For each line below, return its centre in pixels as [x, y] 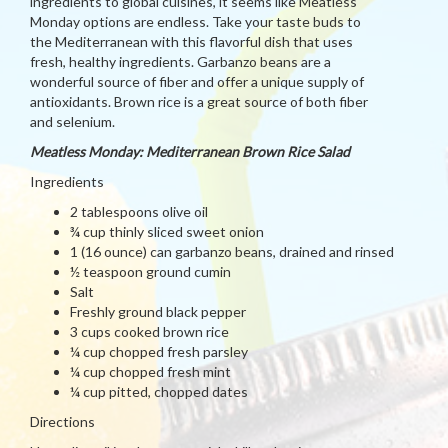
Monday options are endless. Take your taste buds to [195, 21]
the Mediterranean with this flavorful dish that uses [191, 41]
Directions [62, 421]
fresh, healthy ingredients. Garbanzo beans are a [180, 61]
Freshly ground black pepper [158, 311]
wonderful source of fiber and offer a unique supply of [197, 81]
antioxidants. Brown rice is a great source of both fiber [199, 101]
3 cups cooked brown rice [149, 331]
